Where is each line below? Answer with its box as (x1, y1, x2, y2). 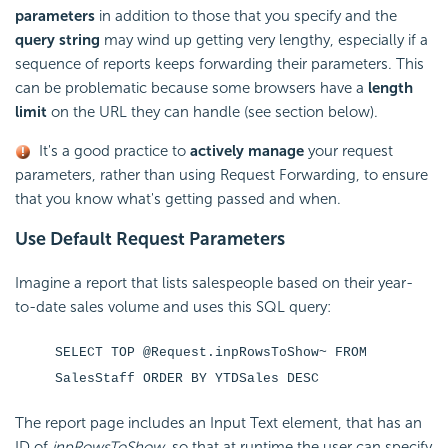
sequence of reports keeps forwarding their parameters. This (15, 54, 424, 73)
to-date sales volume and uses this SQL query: (15, 297, 331, 316)
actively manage (190, 141, 304, 160)
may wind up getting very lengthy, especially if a (100, 30, 428, 49)
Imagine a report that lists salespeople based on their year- (15, 273, 413, 292)
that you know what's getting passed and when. (15, 189, 349, 208)
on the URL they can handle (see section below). (47, 102, 378, 121)
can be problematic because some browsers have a (15, 78, 368, 97)
